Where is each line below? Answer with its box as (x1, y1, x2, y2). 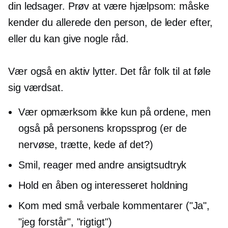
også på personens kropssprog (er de (18, 123, 187, 134)
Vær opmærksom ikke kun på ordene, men (18, 106, 211, 118)
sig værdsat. (8, 82, 64, 94)
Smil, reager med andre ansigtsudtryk (18, 159, 187, 171)
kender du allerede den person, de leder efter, (8, 17, 213, 28)
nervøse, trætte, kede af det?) (18, 139, 153, 151)
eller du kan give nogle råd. (8, 33, 129, 45)
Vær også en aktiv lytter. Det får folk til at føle (8, 66, 211, 77)
